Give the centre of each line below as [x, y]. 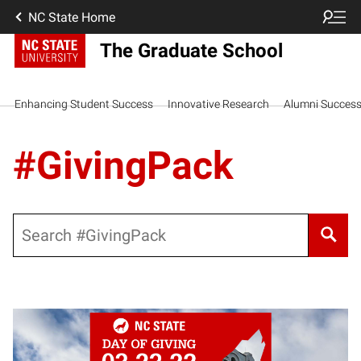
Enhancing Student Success [84, 104]
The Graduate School [191, 51]
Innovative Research [218, 104]
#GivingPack [123, 166]
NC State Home [72, 17]
